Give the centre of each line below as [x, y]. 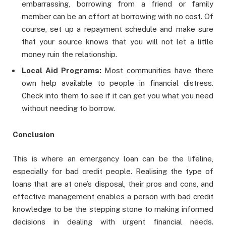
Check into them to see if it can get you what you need [118, 95]
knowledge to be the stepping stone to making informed [113, 209]
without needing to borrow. [68, 108]
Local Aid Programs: [63, 70]
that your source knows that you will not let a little [118, 42]
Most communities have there [159, 70]
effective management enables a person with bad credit [113, 196]
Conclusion [34, 134]
